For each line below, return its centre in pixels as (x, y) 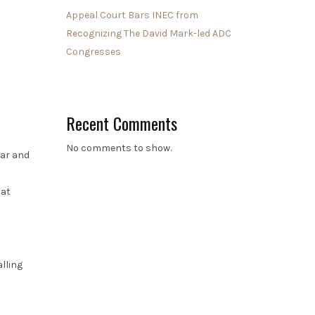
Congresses (93, 51)
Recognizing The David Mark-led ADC (148, 33)
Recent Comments (121, 123)
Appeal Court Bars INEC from (132, 15)
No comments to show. (118, 148)
